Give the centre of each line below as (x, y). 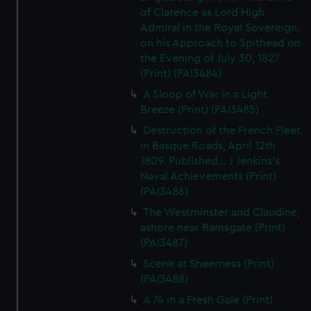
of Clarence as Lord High (203, 12)
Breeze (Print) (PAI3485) (200, 110)
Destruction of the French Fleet (222, 131)
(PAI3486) (165, 192)
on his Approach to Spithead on (221, 43)
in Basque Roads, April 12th (208, 146)
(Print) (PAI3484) (181, 74)
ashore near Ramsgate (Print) (213, 228)
